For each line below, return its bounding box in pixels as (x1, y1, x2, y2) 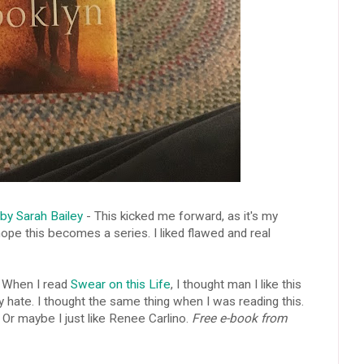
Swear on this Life (70, 276, 171, 292)
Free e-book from (191, 310, 287, 326)
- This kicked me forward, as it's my (82, 208, 278, 223)
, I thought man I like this (170, 276, 301, 292)
